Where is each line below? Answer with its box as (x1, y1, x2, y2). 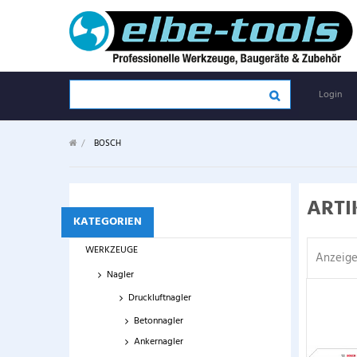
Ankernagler (134, 334, 183, 350)
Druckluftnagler (128, 290, 191, 306)
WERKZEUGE (85, 242, 138, 258)
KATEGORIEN (73, 213, 142, 231)
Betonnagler (134, 313, 183, 329)
